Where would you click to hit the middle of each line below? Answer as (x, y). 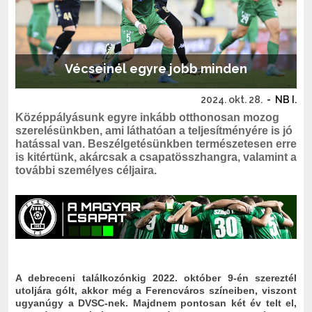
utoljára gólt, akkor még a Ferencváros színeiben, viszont (156, 290)
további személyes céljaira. (86, 170)
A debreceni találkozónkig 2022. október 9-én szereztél (156, 278)
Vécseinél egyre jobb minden (156, 69)
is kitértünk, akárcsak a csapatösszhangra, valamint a (156, 157)
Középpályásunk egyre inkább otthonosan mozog (147, 117)
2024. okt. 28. (232, 100)
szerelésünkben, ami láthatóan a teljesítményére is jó (154, 131)
